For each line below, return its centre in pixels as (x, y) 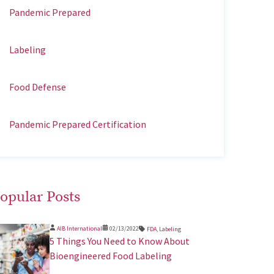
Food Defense (37, 87)
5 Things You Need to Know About (119, 241)
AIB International (79, 229)
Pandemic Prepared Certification (77, 124)
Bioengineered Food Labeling (110, 255)
